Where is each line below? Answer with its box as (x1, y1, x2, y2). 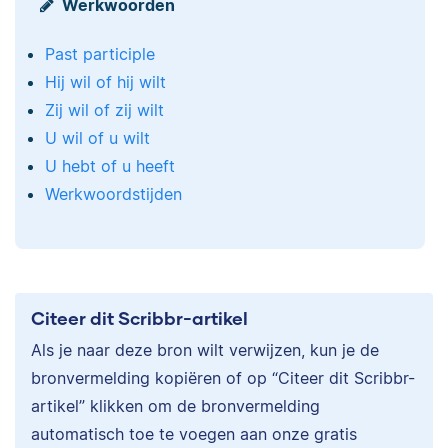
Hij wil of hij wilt (44, 72, 166, 93)
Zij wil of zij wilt (44, 100, 164, 121)
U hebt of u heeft (44, 156, 175, 177)
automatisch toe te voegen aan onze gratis (31, 424, 357, 445)
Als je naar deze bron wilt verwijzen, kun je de (31, 340, 379, 361)
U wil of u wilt (44, 128, 150, 149)
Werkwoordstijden (44, 184, 182, 205)
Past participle (44, 44, 155, 65)
